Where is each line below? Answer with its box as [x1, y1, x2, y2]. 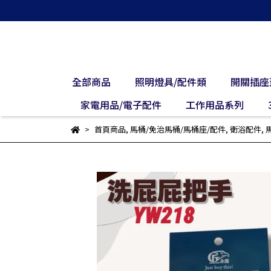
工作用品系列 [185, 97, 244, 112]
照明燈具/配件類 [135, 74, 206, 89]
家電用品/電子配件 [80, 97, 162, 112]
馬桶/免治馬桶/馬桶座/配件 [129, 123, 226, 135]
